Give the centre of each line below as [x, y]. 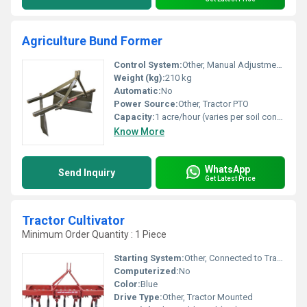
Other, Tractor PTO [213, 104]
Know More [139, 132]
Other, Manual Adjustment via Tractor [229, 65]
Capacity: [134, 117]
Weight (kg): [139, 78]
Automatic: [137, 91]
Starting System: [149, 258]
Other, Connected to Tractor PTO [231, 258]
